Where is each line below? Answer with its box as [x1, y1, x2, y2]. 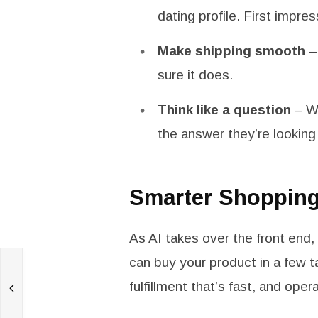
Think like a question [157, 102, 291, 118]
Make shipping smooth [157, 43, 305, 58]
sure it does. [157, 67, 233, 82]
